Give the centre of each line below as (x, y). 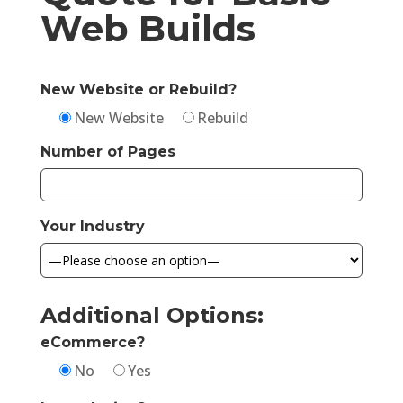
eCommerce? (92, 342)
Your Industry (92, 226)
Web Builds (148, 28)
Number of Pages (107, 151)
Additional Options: (152, 315)
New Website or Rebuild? (138, 89)
